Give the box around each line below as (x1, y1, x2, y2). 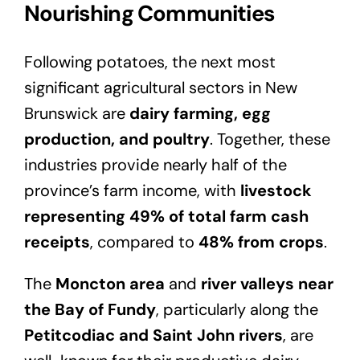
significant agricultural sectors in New (23, 77, 297, 99)
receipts (23, 231, 90, 253)
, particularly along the (155, 299, 318, 321)
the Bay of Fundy (23, 299, 156, 321)
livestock (239, 180, 312, 202)
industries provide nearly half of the (23, 154, 287, 176)
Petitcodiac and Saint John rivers (23, 325, 283, 346)
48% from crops (198, 231, 324, 253)
